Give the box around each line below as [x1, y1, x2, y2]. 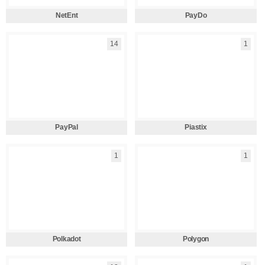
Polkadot [52, 235, 81, 243]
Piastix [185, 123, 207, 131]
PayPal [55, 123, 78, 131]
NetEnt [55, 11, 78, 20]
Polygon [182, 235, 209, 243]
